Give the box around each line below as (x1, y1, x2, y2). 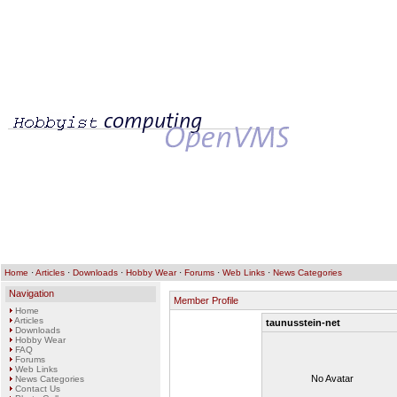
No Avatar (310, 373, 354, 384)
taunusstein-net (265, 317, 340, 328)
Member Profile (174, 295, 238, 306)
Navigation (9, 288, 54, 299)
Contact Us (15, 384, 60, 393)
